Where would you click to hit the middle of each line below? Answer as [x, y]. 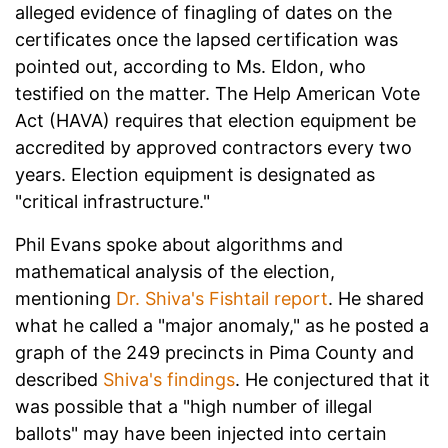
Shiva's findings [169, 380]
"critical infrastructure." [112, 202]
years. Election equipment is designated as [195, 175]
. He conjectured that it [332, 380]
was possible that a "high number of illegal [193, 407]
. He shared [376, 299]
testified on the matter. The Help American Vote [217, 94]
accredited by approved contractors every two [213, 148]
